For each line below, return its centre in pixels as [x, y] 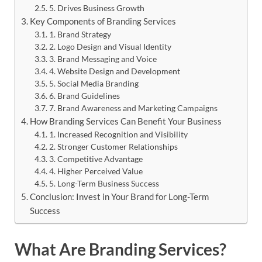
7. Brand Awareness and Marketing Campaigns [133, 108]
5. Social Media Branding [94, 83]
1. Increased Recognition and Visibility [118, 134]
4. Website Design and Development [114, 71]
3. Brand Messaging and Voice [103, 58]
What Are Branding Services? [120, 249]
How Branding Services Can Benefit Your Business [126, 121]
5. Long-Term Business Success [104, 183]
